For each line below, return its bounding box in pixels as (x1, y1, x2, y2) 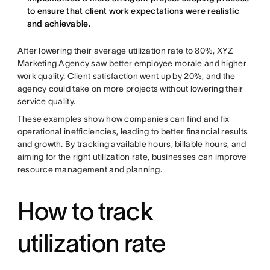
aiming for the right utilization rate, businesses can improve (17, 152, 247, 162)
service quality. (17, 96, 76, 106)
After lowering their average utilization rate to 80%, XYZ (17, 46, 234, 55)
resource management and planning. (17, 165, 162, 174)
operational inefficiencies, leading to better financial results (17, 127, 248, 136)
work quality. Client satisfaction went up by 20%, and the (17, 71, 236, 81)
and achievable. (27, 19, 90, 28)
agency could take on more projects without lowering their (17, 84, 243, 93)
